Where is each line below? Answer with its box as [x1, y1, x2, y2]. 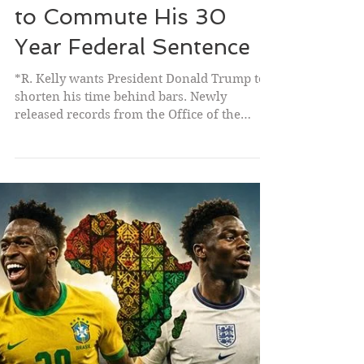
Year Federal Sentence [15, 249, 250, 274]
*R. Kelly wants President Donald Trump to [15, 286, 266, 301]
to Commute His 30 [15, 219, 227, 244]
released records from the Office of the [15, 322, 240, 336]
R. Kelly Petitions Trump [15, 188, 271, 214]
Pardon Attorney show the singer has [15, 340, 232, 354]
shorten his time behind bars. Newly [15, 304, 227, 318]
